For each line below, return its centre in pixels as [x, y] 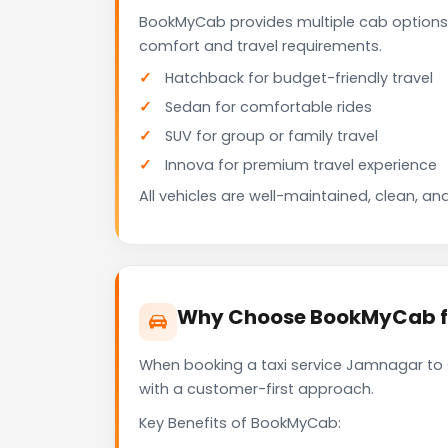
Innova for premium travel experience [301, 165]
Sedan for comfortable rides [268, 107]
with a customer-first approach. [256, 389]
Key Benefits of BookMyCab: [240, 423]
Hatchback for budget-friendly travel [299, 78]
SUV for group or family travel [271, 136]
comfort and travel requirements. [260, 46]
